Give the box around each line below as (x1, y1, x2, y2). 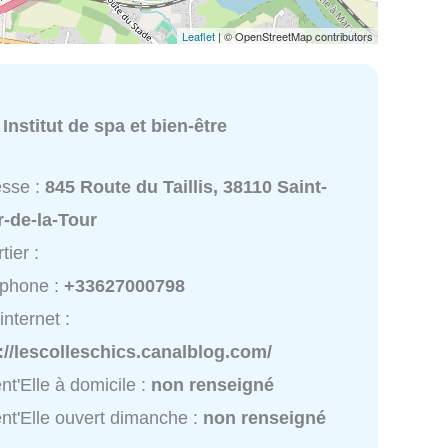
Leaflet (182, 27, 215, 44)
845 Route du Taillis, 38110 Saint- (45, 177, 328, 198)
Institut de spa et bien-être (3, 115, 228, 136)
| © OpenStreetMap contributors (215, 27, 373, 44)
